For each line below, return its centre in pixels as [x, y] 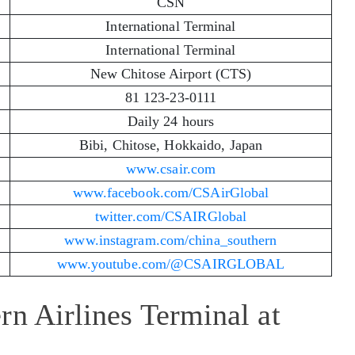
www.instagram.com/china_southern [171, 240]
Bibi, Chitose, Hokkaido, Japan [171, 145]
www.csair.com [171, 169]
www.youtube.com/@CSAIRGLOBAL [171, 264]
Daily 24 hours [171, 122]
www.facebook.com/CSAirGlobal [171, 193]
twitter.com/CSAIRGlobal [171, 217]
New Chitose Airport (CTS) [171, 74]
